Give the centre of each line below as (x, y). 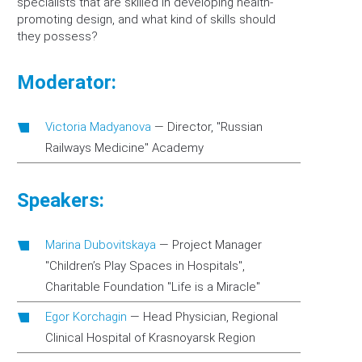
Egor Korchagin (86, 317)
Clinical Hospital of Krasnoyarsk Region (150, 338)
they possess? (57, 36)
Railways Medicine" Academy (124, 148)
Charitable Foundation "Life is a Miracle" (153, 287)
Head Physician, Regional (210, 317)
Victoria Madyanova (98, 127)
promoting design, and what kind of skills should (146, 19)
